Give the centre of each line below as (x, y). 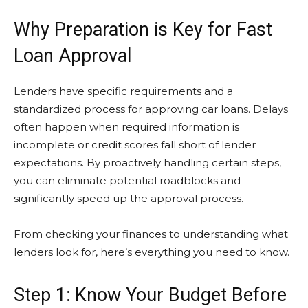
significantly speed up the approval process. (129, 198)
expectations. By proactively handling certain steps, (147, 163)
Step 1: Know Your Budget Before (150, 295)
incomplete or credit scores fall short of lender (135, 145)
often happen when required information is (126, 127)
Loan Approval (73, 56)
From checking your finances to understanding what (151, 234)
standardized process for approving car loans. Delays (151, 109)
